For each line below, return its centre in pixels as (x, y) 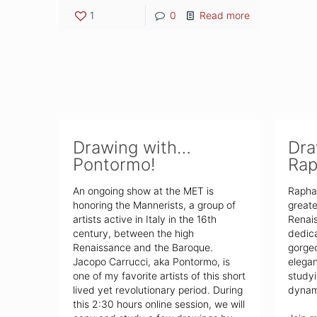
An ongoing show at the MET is (144, 191)
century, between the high (134, 234)
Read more (225, 16)
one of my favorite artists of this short (160, 276)
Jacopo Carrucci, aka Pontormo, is (152, 262)
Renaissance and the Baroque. (143, 248)
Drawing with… (132, 148)
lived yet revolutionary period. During (158, 290)
